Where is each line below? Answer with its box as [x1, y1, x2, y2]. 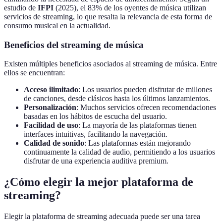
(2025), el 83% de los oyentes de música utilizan [54, 3, 206, 12]
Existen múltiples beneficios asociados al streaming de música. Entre [4, 59, 217, 68]
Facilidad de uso [24, 121, 78, 130]
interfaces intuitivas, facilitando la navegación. [24, 130, 167, 139]
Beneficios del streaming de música [4, 39, 144, 50]
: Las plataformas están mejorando [84, 139, 191, 148]
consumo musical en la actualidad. [4, 21, 111, 30]
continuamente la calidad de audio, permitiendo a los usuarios [24, 148, 215, 157]
